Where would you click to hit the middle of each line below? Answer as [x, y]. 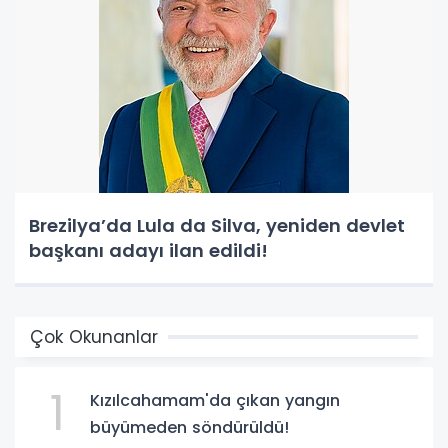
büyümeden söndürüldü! [189, 427]
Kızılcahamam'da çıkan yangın [215, 400]
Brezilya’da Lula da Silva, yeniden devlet [217, 225]
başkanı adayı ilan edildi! [148, 250]
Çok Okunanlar [94, 336]
